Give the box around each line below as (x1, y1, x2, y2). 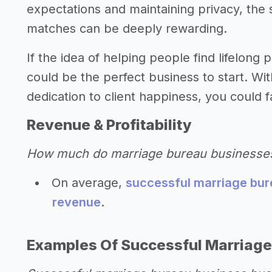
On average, (52, 175, 126, 190)
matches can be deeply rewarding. (27, 21, 227, 36)
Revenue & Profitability (27, 116, 192, 134)
